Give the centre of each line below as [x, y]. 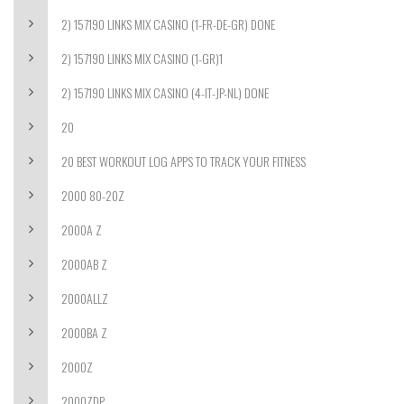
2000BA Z [84, 332]
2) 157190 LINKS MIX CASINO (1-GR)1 [142, 58]
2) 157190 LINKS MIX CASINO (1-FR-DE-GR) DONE [168, 24]
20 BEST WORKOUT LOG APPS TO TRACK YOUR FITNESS [184, 161]
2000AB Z [84, 264]
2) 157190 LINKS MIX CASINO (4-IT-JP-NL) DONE [165, 92]
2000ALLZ [85, 298]
